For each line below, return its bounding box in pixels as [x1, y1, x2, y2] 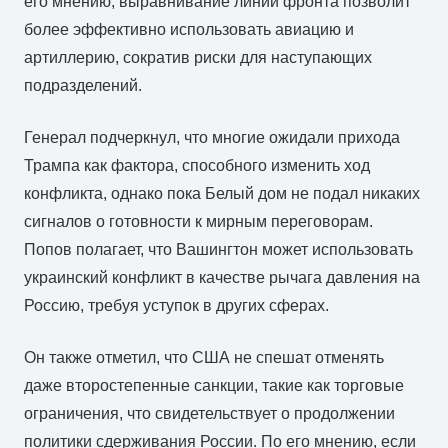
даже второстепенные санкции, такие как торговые [24, 376, 404, 394]
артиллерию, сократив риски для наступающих [24, 48, 372, 66]
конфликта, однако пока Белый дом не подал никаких [24, 184, 420, 202]
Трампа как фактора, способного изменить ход [24, 156, 370, 174]
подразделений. [24, 76, 142, 94]
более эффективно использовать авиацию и [24, 20, 354, 38]
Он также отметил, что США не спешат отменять [24, 348, 384, 366]
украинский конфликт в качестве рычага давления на [24, 268, 420, 286]
